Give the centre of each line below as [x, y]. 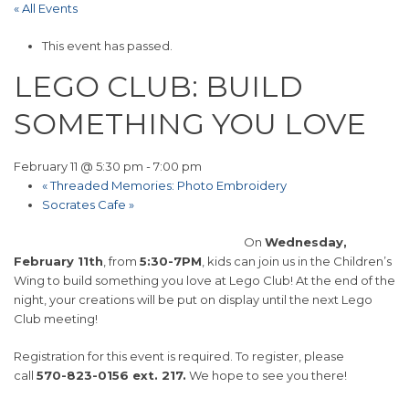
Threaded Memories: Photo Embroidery [167, 186]
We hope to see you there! [267, 376]
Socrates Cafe [85, 205]
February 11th [58, 262]
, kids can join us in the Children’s [297, 262]
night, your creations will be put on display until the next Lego [193, 300]
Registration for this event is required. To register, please [179, 357]
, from [121, 262]
